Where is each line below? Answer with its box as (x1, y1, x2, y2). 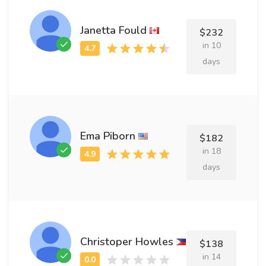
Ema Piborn (80, 128, 135, 143)
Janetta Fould (80, 23, 147, 37)
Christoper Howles (80, 234, 173, 249)
